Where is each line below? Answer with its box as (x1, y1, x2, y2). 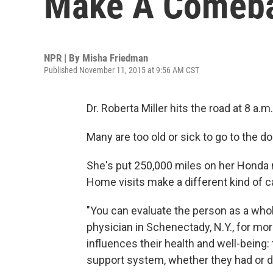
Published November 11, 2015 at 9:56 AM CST (44, 65, 199, 75)
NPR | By (44, 52, 82, 64)
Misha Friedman (82, 52, 148, 64)
